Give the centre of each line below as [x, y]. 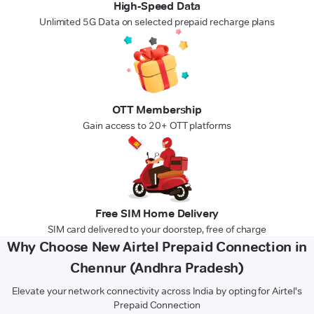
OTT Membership [157, 109]
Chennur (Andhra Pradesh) [157, 267]
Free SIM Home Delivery [157, 213]
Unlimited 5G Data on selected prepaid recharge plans [157, 21]
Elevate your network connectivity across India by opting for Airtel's [157, 291]
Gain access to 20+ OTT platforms [157, 125]
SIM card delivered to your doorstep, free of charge [157, 229]
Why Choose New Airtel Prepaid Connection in [157, 246]
